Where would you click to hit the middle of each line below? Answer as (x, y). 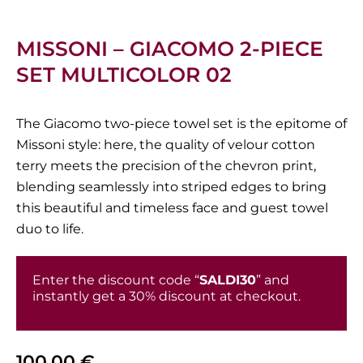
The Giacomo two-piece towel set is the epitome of (181, 124)
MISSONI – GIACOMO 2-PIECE (170, 48)
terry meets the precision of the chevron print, (166, 166)
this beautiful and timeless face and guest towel (172, 208)
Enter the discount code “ (116, 280)
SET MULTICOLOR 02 (124, 74)
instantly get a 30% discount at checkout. (167, 297)
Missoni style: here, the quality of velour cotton (166, 145)
